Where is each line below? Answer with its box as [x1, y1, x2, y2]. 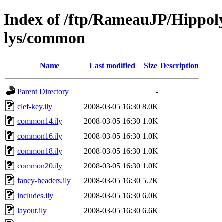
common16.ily [17, 131, 62, 140]
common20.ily [17, 161, 62, 170]
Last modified [89, 61, 135, 70]
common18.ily [17, 146, 62, 155]
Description [160, 61, 199, 70]
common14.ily [17, 116, 62, 125]
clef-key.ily [17, 102, 52, 111]
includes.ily [17, 191, 53, 200]
